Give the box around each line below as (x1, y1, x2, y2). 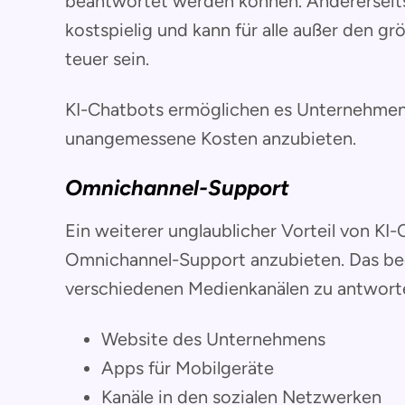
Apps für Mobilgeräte (101, 356, 274, 379)
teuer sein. (65, 47, 149, 70)
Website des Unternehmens (101, 327, 325, 350)
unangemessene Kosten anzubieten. (65, 127, 356, 149)
